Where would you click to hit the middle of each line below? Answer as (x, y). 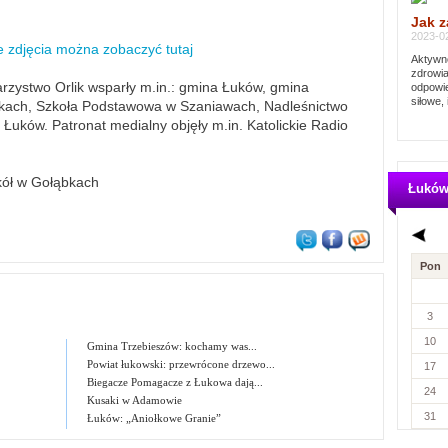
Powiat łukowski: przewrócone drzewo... (181, 364)
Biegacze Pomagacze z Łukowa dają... (175, 382)
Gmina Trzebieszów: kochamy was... (172, 346)
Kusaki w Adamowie (135, 400)
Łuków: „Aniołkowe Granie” (154, 418)
